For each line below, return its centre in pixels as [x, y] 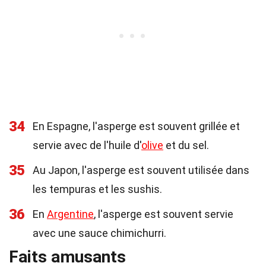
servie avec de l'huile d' [87, 145]
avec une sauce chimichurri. [99, 233]
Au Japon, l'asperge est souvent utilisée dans [141, 170]
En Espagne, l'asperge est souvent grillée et [136, 126]
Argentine [70, 214]
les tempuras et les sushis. [97, 189]
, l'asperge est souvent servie [164, 214]
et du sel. [186, 145]
